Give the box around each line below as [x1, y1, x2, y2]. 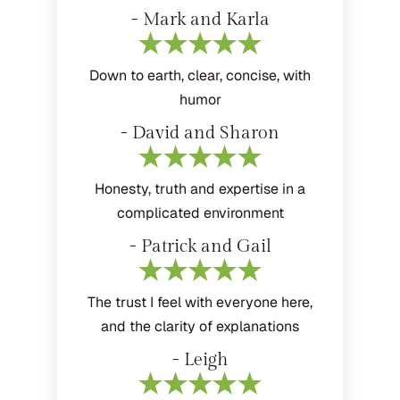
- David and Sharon [121, 121, 279, 144]
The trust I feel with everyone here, [87, 292, 312, 312]
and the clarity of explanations [101, 316, 299, 336]
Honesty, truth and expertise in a [95, 179, 305, 198]
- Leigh [171, 348, 229, 371]
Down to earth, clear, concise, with [89, 65, 311, 85]
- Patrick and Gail [129, 235, 271, 257]
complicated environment [116, 203, 284, 222]
